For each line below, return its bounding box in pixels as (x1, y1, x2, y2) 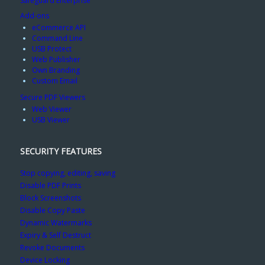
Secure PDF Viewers (20, 92, 85, 103)
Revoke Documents (20, 242, 85, 253)
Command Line (31, 33, 83, 44)
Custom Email (31, 76, 77, 86)
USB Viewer (31, 115, 70, 125)
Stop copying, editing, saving (20, 167, 115, 178)
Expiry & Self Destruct (20, 230, 91, 240)
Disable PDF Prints (20, 180, 81, 190)
